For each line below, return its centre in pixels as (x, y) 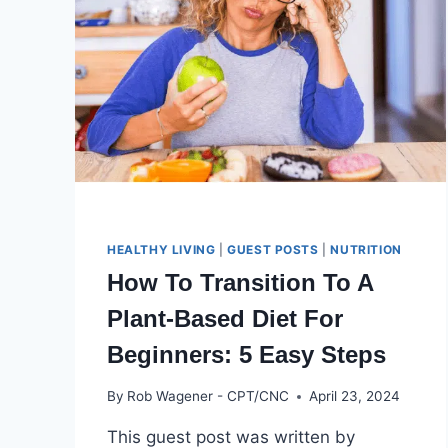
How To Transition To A (240, 282)
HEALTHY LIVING (161, 249)
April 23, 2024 (355, 396)
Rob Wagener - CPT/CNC (208, 396)
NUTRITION (366, 249)
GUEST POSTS (273, 249)
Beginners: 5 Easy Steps (246, 354)
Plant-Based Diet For (225, 318)
